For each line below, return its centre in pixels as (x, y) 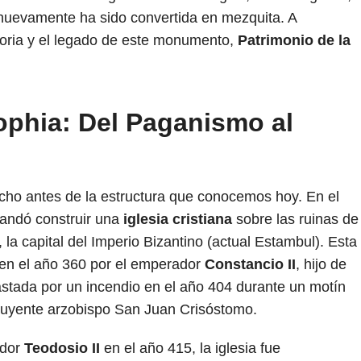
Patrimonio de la (294, 40)
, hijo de (321, 264)
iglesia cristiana (178, 219)
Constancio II (250, 264)
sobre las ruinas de (295, 219)
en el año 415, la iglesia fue (190, 348)
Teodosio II (62, 348)
